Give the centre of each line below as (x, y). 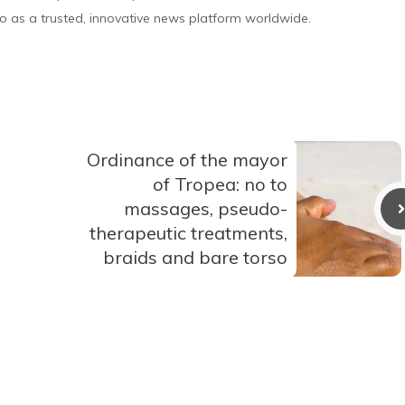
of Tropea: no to (220, 184)
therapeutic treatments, (188, 233)
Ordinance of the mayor (187, 160)
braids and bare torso (195, 258)
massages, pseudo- (206, 209)
